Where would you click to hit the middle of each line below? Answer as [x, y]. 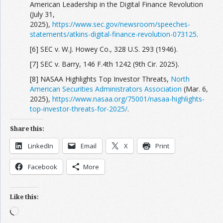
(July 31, [42, 14]
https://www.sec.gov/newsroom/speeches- [121, 24]
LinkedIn [41, 146]
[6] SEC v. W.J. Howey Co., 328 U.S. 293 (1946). [104, 49]
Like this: [24, 197]
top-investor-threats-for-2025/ [79, 109]
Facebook [43, 167]
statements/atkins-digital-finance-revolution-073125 [113, 34]
